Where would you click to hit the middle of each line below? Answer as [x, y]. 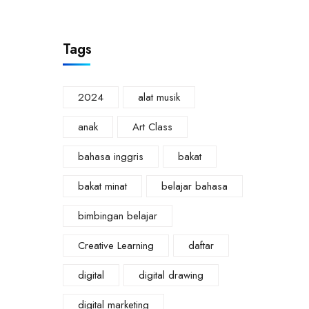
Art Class [152, 127]
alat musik [159, 98]
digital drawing [171, 276]
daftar [201, 246]
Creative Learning [116, 246]
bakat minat [102, 187]
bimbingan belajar [118, 216]
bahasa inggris [111, 157]
